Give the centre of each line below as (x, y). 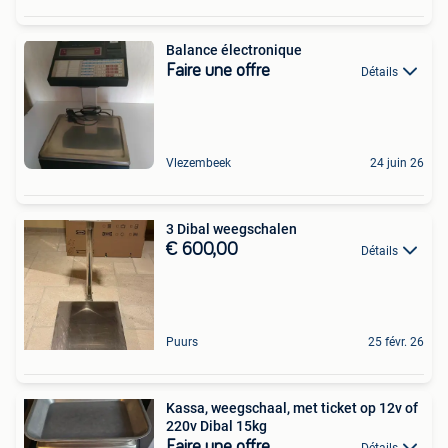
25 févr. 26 (396, 341)
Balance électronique (234, 49)
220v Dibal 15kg (216, 425)
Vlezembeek (198, 162)
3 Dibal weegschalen (231, 228)
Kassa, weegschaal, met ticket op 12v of (292, 407)
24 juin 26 (397, 162)
